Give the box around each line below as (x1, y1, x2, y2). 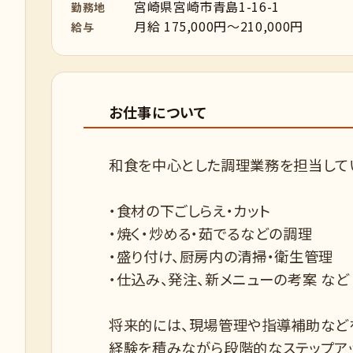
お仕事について (109, 102, 207, 122)
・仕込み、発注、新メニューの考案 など (109, 269, 350, 289)
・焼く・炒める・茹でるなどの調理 (109, 223, 313, 243)
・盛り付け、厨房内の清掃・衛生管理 (109, 246, 333, 266)
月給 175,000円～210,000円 (134, 17, 303, 35)
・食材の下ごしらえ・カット (109, 200, 271, 221)
